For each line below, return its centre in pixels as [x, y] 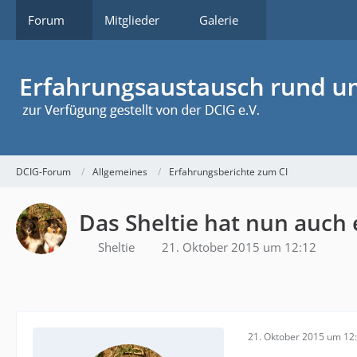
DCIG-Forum [43, 171]
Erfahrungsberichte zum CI [228, 171]
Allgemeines [120, 171]
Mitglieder [132, 20]
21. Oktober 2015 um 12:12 [239, 247]
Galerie [219, 20]
